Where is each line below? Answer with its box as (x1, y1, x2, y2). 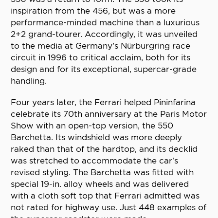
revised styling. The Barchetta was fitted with (11, 167, 194, 178)
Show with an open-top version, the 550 (11, 121, 174, 131)
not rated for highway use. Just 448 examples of (11, 202, 207, 213)
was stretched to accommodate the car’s (11, 156, 179, 166)
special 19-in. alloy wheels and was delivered (11, 179, 189, 189)
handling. (11, 76, 47, 86)
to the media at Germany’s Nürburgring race (11, 41, 191, 51)
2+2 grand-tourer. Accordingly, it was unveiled (11, 29, 198, 39)
